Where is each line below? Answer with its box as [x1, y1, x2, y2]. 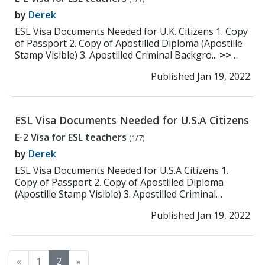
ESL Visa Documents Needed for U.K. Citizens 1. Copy [15, 25, 248, 38]
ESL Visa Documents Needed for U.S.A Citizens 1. [15, 164, 228, 177]
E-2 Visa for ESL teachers [15, 131, 129, 144]
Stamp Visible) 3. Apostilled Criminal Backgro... [15, 49, 219, 62]
